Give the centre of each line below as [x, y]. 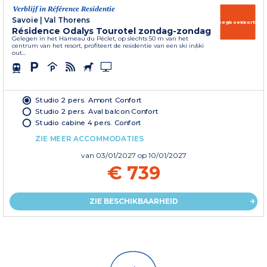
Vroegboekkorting [238, 22]
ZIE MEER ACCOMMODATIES [90, 139]
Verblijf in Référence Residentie [64, 9]
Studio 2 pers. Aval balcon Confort [97, 111]
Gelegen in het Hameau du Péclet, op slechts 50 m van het [100, 39]
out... [19, 53]
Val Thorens [67, 20]
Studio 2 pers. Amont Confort [89, 100]
